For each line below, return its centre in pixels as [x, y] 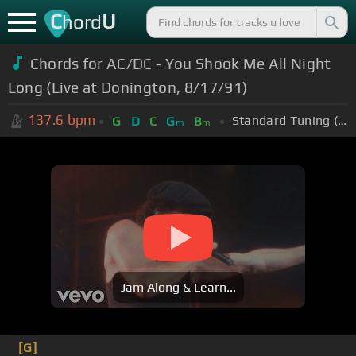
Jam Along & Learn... [178, 288]
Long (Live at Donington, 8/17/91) [128, 87]
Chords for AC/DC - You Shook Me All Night [180, 63]
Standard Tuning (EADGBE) [342, 120]
